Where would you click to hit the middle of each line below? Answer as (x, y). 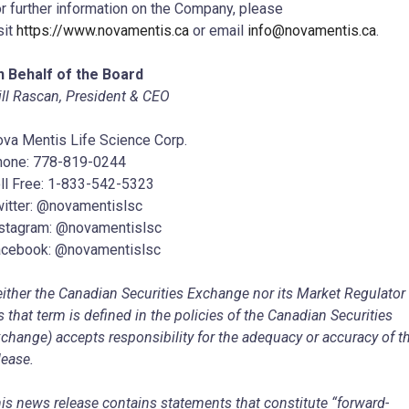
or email (218, 31)
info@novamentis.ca (312, 31)
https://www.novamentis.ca (103, 31)
